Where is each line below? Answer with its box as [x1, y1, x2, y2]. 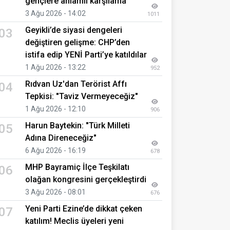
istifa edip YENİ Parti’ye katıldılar [25, 49, 147, 60]
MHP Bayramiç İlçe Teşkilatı [25, 162, 129, 172]
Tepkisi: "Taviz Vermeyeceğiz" [25, 91, 138, 101]
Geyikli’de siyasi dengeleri [25, 25, 122, 35]
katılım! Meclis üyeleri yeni [25, 216, 124, 226]
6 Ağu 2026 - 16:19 [25, 146, 86, 155]
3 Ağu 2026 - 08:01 [25, 187, 86, 196]
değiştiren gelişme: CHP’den [25, 37, 130, 47]
